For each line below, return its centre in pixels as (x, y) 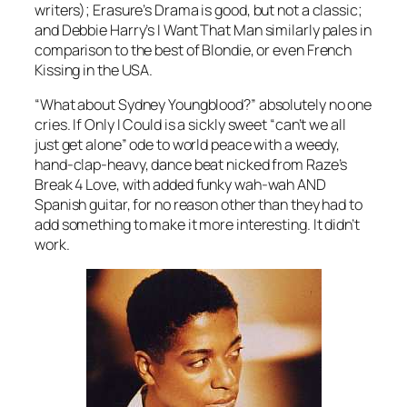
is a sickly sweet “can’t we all (253, 125)
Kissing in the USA (92, 69)
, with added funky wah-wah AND (221, 185)
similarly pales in (317, 30)
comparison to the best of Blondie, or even (171, 50)
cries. (54, 125)
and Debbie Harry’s (96, 30)
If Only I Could (117, 125)
